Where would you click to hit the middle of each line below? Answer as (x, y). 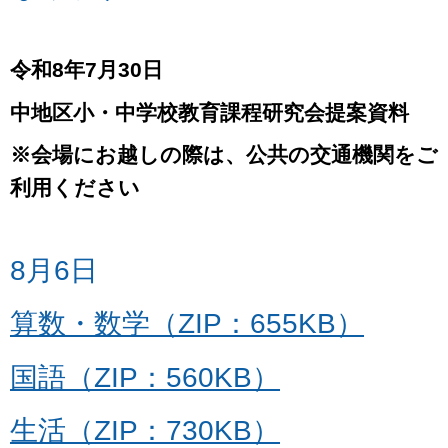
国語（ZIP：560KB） (145, 377)
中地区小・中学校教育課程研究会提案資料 (209, 112)
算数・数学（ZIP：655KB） (187, 324)
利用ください (75, 188)
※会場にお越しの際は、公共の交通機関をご (224, 155)
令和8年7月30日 (86, 70)
